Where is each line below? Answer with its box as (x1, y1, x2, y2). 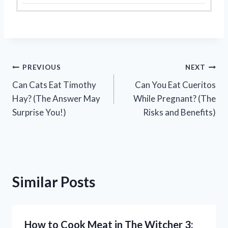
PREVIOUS (22, 63, 61, 72)
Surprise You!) (12, 106, 66, 118)
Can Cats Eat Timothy (12, 79, 96, 90)
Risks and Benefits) (143, 106, 216, 118)
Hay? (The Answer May (12, 93, 100, 104)
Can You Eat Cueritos (135, 79, 216, 90)
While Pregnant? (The (133, 93, 216, 104)
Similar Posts (12, 173, 95, 190)
